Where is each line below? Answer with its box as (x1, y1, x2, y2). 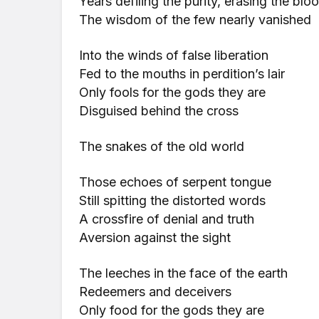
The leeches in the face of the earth (79, 266, 288, 281)
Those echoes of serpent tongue (79, 174, 272, 189)
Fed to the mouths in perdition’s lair (79, 66, 286, 81)
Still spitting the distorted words (79, 193, 266, 208)
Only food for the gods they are (79, 303, 265, 318)
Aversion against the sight (79, 230, 231, 245)
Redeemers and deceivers (79, 284, 232, 299)
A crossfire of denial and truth (79, 211, 255, 226)
